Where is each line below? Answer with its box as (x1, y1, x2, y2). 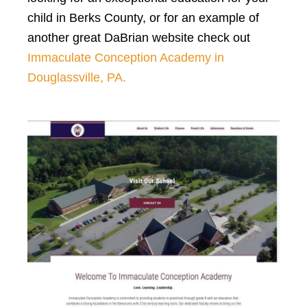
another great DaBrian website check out (27, 31, 250, 45)
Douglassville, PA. (27, 71, 126, 84)
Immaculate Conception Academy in (27, 51, 224, 64)
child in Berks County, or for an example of (27, 11, 259, 25)
